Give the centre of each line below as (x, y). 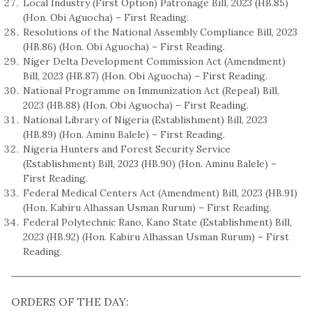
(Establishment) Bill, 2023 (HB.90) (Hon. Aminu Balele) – (150, 163)
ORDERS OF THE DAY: (70, 301)
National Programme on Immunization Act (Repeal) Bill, (151, 90)
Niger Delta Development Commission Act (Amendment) (154, 61)
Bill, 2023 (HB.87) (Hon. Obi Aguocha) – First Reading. (145, 76)
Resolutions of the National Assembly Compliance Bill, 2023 (160, 32)
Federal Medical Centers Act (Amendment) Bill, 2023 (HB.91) (160, 193)
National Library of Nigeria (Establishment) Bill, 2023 (145, 119)
